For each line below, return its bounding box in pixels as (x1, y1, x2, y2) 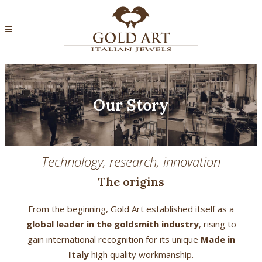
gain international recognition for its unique (27, 233, 201, 245)
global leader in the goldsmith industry (26, 218, 199, 230)
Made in (200, 233, 235, 245)
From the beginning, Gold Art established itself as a (28, 202, 234, 215)
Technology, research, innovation (42, 152, 220, 170)
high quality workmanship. (89, 248, 194, 260)
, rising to (198, 218, 236, 230)
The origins (98, 174, 164, 189)
